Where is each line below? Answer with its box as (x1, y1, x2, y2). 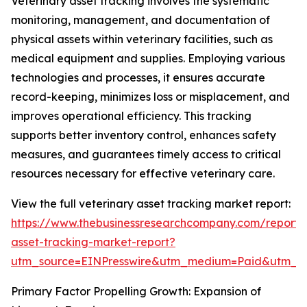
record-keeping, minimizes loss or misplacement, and (11, 90, 290, 104)
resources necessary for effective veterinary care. (11, 167, 275, 181)
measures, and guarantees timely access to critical (11, 147, 281, 162)
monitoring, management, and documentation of (11, 13, 270, 27)
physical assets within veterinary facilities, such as (11, 32, 273, 47)
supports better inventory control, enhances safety (11, 128, 276, 143)
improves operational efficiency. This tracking (11, 109, 251, 123)
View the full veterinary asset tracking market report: (11, 197, 291, 211)
